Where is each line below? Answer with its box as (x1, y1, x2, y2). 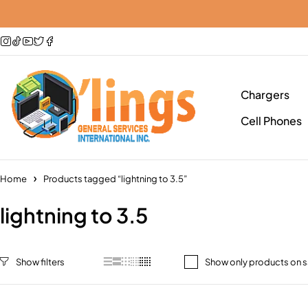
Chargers (241, 87, 289, 102)
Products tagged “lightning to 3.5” (43, 173, 187, 184)
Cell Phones (241, 113, 302, 128)
